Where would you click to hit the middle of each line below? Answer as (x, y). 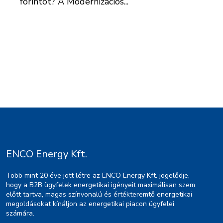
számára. (20, 214)
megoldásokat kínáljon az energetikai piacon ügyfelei (90, 204)
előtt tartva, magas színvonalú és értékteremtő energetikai (99, 195)
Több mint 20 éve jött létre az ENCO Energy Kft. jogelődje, (98, 176)
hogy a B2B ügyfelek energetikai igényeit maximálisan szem (101, 185)
